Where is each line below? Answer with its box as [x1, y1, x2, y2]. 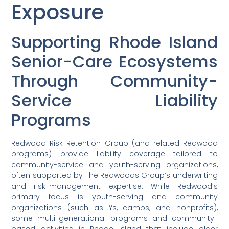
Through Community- [11, 70, 218, 93]
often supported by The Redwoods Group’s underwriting [11, 170, 218, 181]
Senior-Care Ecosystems [11, 50, 218, 74]
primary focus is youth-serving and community [11, 192, 218, 202]
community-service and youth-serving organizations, [11, 159, 218, 170]
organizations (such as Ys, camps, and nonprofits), [11, 202, 218, 213]
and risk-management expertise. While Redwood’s [11, 181, 218, 192]
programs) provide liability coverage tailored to [11, 149, 218, 159]
